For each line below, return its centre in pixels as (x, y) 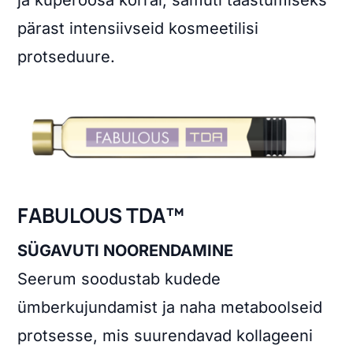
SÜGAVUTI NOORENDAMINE (126, 251)
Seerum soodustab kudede (119, 279)
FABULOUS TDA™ (101, 216)
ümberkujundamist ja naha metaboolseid (170, 308)
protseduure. (67, 56)
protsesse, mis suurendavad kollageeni (165, 336)
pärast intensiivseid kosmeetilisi (138, 28)
